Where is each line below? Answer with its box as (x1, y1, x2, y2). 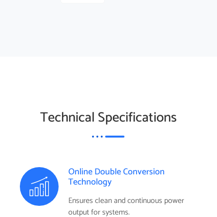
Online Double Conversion (68, 164, 165, 179)
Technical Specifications (40, 106, 177, 129)
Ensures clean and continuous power (68, 194, 184, 207)
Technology (68, 174, 112, 189)
